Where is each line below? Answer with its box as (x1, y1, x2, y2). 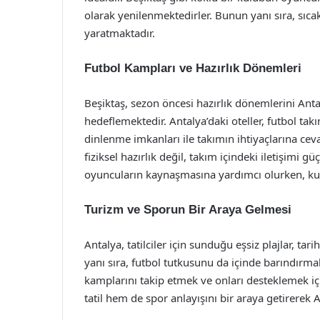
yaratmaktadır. (84, 26, 155, 40)
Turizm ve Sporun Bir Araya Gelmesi (84, 203, 291, 216)
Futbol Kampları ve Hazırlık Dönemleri (84, 61, 301, 75)
